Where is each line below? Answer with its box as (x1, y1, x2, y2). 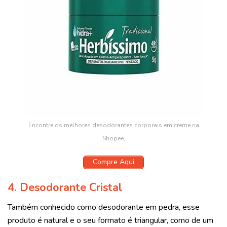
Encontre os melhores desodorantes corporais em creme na (28, 121, 199, 130)
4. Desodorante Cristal (8, 180, 122, 196)
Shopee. (102, 134, 125, 143)
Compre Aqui (93, 157, 134, 167)
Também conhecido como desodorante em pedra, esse (8, 202, 200, 213)
